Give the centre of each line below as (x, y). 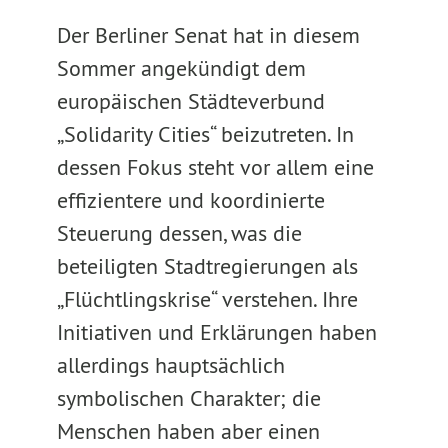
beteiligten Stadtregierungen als (207, 266)
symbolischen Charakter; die (188, 398)
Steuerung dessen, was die (179, 233)
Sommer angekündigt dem (181, 68)
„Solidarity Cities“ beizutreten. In (205, 134)
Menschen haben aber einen (188, 431)
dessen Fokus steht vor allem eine (215, 167)
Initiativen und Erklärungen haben (216, 332)
